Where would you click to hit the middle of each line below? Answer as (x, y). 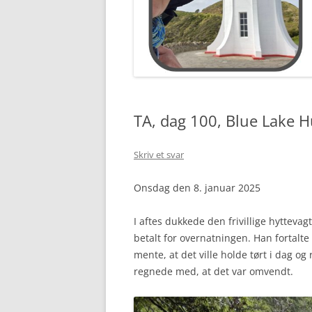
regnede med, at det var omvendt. (213, 271)
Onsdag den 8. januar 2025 (197, 187)
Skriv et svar (159, 154)
